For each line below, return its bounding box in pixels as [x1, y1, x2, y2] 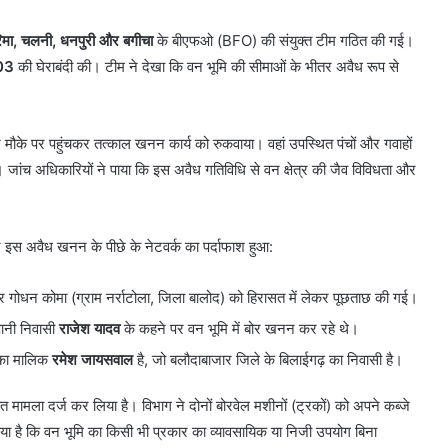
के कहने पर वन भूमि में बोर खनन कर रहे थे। [120, 318, 359, 338]
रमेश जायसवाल [52, 349, 133, 369]
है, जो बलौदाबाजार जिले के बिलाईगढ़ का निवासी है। [133, 349, 403, 369]
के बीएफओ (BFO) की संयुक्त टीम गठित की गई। [153, 30, 414, 50]
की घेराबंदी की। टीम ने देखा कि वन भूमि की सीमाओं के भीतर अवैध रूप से [14, 56, 399, 76]
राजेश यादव [59, 318, 120, 338]
